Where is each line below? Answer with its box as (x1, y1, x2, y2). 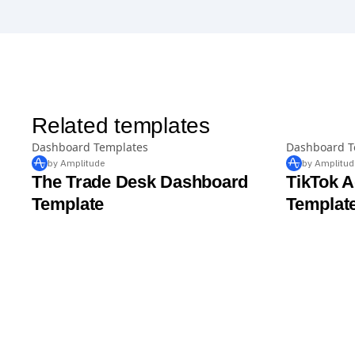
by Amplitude (48, 157, 105, 170)
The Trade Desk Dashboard (32, 172, 248, 193)
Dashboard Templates (32, 139, 148, 155)
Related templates (32, 113, 210, 139)
